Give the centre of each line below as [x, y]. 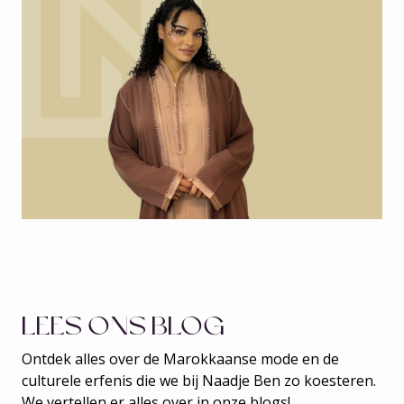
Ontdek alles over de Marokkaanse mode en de [180, 359]
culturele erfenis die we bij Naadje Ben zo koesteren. [199, 381]
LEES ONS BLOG [123, 326]
